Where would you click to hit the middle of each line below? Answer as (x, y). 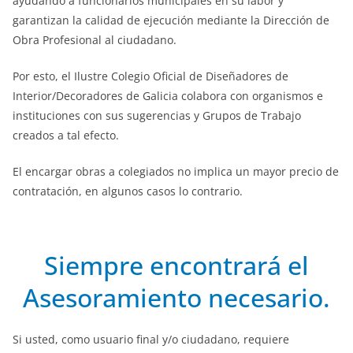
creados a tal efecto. (66, 135)
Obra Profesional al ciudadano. (95, 39)
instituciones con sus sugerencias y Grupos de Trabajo (157, 115)
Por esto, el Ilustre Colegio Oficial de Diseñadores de (150, 76)
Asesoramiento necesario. (176, 297)
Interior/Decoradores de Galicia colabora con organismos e (168, 95)
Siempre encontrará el (176, 265)
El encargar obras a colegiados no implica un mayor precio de (176, 171)
